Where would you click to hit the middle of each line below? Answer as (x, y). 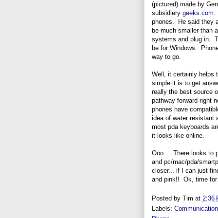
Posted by (167, 199)
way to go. (166, 56)
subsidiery (167, 13)
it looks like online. (178, 135)
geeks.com (198, 13)
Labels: (163, 209)
